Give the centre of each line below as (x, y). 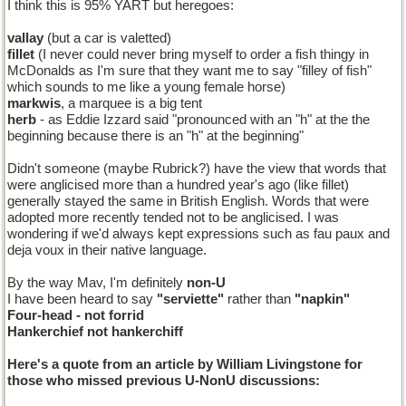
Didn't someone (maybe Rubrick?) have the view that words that (197, 169)
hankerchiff (147, 332)
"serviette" (190, 299)
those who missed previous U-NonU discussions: (164, 381)
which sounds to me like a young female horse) (146, 87)
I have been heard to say (82, 299)
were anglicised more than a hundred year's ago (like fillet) (178, 185)
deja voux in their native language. (107, 250)
